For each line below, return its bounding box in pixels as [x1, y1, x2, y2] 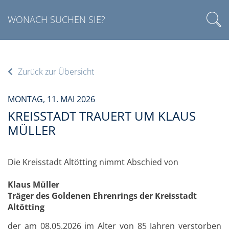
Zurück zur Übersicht [18, 66, 94, 77]
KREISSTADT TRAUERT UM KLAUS [8, 107, 196, 124]
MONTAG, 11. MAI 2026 [8, 94, 95, 105]
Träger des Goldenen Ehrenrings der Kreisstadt [8, 190, 197, 201]
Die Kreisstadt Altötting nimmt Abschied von [8, 156, 178, 168]
